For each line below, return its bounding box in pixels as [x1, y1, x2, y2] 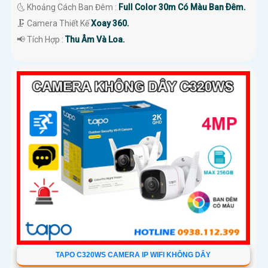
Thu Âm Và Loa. [65, 34, 125, 44]
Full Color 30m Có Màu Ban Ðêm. [118, 2, 246, 12]
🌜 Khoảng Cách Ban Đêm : [17, 2, 118, 12]
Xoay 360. [91, 18, 129, 28]
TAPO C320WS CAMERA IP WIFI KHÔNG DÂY [56, 250, 211, 259]
